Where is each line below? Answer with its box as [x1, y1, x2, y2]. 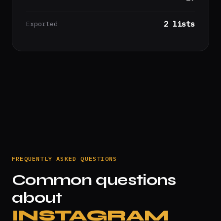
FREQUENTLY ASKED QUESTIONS [12, 155, 117, 162]
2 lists [164, 19, 195, 29]
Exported [26, 20, 58, 28]
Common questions [12, 170, 176, 189]
